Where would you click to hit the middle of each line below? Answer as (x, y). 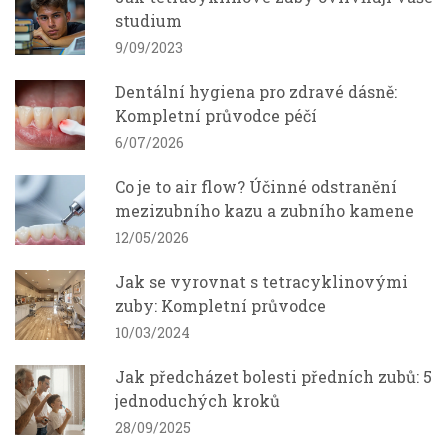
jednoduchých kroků (197, 400)
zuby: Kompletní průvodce (220, 305)
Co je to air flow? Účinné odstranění (256, 186)
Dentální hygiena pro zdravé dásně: (256, 91)
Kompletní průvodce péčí (216, 115)
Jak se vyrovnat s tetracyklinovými (261, 281)
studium (148, 20)
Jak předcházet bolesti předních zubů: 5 (273, 376)
